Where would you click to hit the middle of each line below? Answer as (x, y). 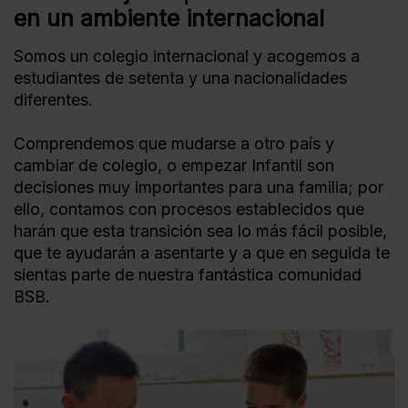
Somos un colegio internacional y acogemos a (187, 56)
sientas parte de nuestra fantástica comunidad (188, 275)
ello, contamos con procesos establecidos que (189, 209)
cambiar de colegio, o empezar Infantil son (174, 165)
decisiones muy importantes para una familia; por (199, 187)
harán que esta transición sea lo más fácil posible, (200, 231)
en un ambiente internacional (169, 18)
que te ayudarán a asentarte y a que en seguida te (202, 253)
